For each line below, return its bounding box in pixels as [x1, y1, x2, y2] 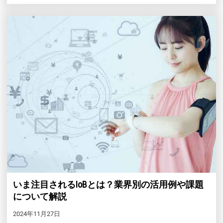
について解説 [13, 191, 67, 202]
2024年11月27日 [13, 210, 60, 218]
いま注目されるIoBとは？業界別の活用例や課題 [13, 179, 204, 190]
